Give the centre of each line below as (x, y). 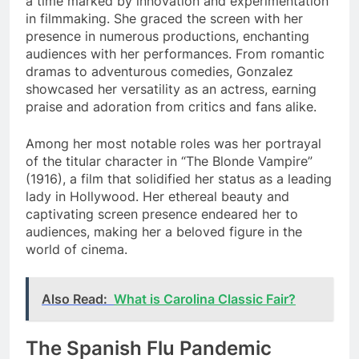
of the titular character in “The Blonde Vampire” (169, 161)
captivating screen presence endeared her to (162, 214)
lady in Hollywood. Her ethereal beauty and (157, 196)
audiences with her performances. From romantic (175, 53)
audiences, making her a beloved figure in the (164, 231)
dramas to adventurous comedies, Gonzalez (159, 71)
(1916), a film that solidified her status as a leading (179, 178)
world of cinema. (77, 249)
